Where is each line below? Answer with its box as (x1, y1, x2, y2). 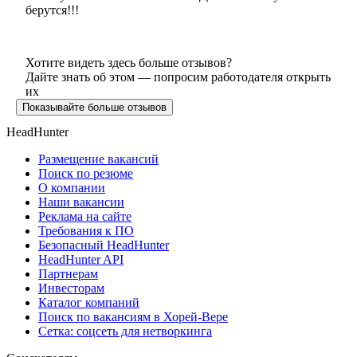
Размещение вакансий (38, 151, 159, 166)
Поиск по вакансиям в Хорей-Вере (38, 309, 228, 324)
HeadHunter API (38, 252, 124, 266)
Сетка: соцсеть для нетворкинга (38, 324, 212, 338)
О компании (38, 180, 105, 194)
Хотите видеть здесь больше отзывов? (25, 55, 232, 69)
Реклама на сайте (38, 209, 131, 223)
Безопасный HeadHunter (38, 237, 169, 252)
